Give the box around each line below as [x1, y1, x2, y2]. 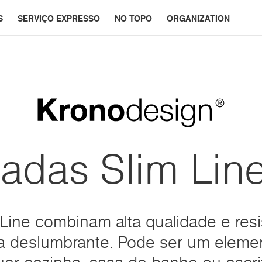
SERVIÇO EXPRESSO [18, 12, 100, 25]
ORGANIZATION [167, 12, 230, 25]
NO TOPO [115, 12, 152, 25]
